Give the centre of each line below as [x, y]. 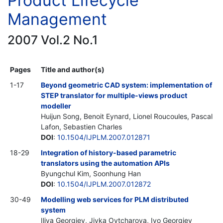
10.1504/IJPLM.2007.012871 [104, 137]
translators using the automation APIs [105, 163]
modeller [56, 106]
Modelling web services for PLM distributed [115, 199]
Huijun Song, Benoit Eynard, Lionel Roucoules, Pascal [127, 116]
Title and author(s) [73, 69]
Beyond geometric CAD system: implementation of [126, 85]
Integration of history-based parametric [109, 152]
